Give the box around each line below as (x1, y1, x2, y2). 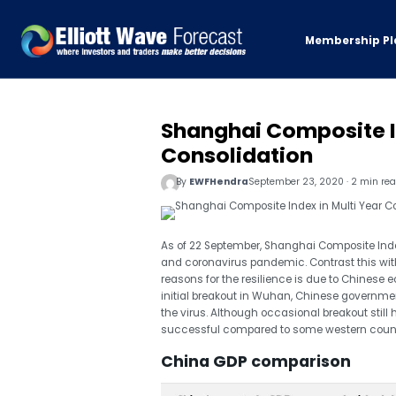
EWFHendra (189, 175, 249, 189)
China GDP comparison (160, 349, 351, 372)
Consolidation (160, 141, 313, 171)
